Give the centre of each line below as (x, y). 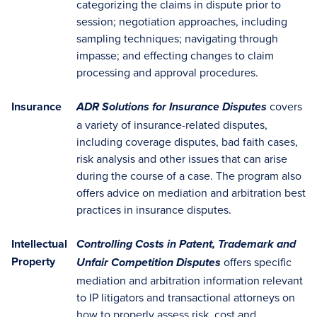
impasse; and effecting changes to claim (175, 55)
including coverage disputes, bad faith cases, (187, 142)
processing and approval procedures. (167, 72)
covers (284, 106)
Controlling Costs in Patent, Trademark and (186, 245)
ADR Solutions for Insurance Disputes (172, 108)
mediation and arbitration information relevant (190, 280)
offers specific (256, 262)
